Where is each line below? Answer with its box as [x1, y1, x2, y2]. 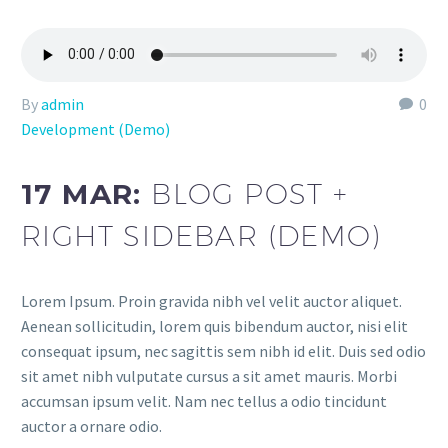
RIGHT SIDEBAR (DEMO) [21, 219, 381, 253]
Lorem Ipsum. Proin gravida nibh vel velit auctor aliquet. [21, 290, 402, 311]
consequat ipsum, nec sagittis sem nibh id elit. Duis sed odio [21, 340, 426, 361]
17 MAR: [21, 177, 152, 212]
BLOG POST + [151, 177, 349, 211]
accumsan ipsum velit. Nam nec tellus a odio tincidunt [21, 390, 387, 411]
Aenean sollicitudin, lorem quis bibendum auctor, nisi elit [21, 315, 408, 336]
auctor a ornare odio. [21, 415, 162, 436]
